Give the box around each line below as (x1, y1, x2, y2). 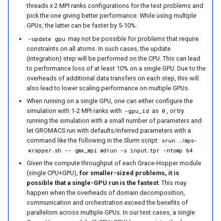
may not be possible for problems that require (66, 35, 199, 42)
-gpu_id (124, 108, 149, 114)
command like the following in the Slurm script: (26, 137, 160, 144)
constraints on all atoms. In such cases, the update (26, 44, 171, 52)
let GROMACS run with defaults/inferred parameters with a (26, 127, 191, 134)
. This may (158, 179, 186, 187)
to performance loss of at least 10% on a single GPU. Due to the (26, 64, 206, 72)
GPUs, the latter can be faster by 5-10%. (26, 22, 137, 30)
